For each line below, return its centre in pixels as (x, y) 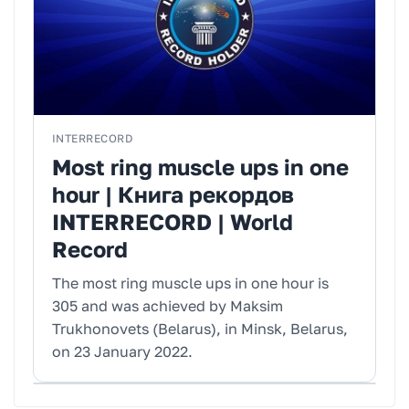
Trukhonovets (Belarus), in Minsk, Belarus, (200, 329)
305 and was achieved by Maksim (168, 306)
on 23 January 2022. (122, 352)
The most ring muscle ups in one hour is (190, 283)
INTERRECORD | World (173, 222)
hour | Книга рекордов (173, 194)
